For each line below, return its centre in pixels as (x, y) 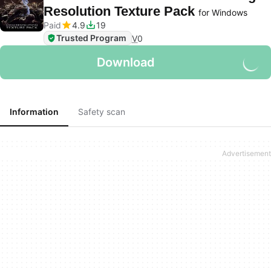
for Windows (223, 12)
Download (126, 62)
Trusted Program (91, 38)
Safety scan (102, 112)
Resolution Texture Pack (121, 11)
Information (34, 112)
